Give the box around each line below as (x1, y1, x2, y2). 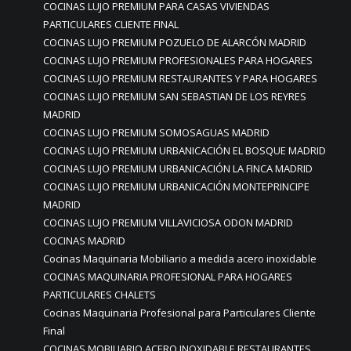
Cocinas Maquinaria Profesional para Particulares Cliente (43, 306, 316, 320)
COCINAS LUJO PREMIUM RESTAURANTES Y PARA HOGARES (43, 71, 317, 85)
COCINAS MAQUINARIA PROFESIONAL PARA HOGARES (43, 270, 292, 284)
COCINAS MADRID (43, 233, 125, 248)
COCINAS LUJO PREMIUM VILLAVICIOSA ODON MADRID (43, 215, 293, 230)
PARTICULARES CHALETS (43, 288, 156, 302)
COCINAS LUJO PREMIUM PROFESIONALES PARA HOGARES (43, 53, 313, 67)
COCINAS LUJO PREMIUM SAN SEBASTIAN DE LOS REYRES (43, 89, 306, 103)
